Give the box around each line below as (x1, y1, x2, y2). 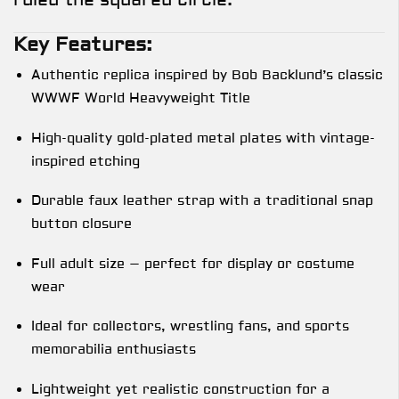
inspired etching (31, 152, 140, 170)
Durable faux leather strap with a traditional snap (31, 192, 373, 210)
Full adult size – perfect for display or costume (31, 255, 354, 273)
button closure (31, 216, 132, 233)
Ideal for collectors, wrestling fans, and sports (31, 318, 349, 336)
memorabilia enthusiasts (31, 341, 196, 359)
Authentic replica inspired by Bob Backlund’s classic (31, 66, 383, 84)
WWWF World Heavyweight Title (31, 89, 250, 107)
